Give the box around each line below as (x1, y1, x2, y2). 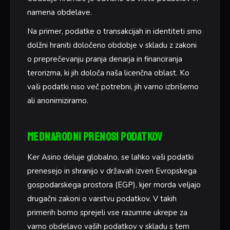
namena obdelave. (27, 7, 92, 17)
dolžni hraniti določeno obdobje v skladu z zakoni (27, 40, 197, 51)
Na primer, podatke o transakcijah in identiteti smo (27, 26, 202, 37)
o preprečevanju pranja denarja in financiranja (27, 54, 182, 65)
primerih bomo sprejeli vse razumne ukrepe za (27, 207, 187, 218)
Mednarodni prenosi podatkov (27, 130, 163, 145)
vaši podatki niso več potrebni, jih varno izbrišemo (27, 82, 199, 92)
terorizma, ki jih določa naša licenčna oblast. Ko (27, 68, 189, 79)
